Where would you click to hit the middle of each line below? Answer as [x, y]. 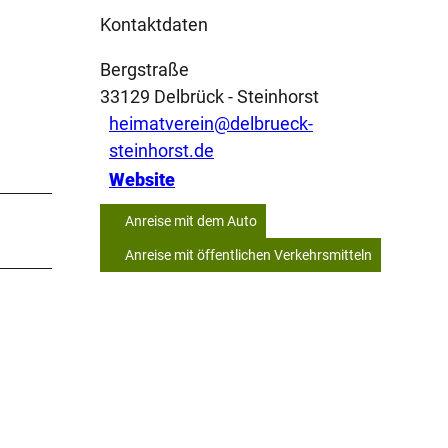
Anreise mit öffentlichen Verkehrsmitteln [248, 254]
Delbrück [189, 96]
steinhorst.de [161, 150]
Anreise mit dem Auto [191, 220]
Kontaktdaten [154, 24]
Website [142, 180]
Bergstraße [144, 69]
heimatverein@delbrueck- [211, 123]
